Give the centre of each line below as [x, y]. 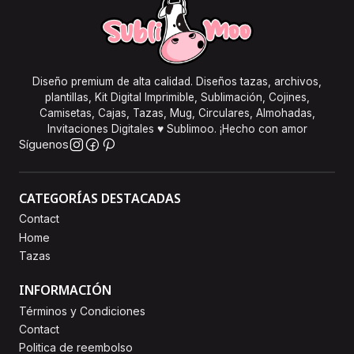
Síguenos [44, 145]
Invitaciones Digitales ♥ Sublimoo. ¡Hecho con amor [177, 129]
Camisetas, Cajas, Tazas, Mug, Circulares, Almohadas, [177, 113]
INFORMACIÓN [65, 290]
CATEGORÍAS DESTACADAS [100, 199]
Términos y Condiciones [82, 311]
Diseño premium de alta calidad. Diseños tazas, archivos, [177, 82]
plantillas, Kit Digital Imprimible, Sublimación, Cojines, [177, 98]
